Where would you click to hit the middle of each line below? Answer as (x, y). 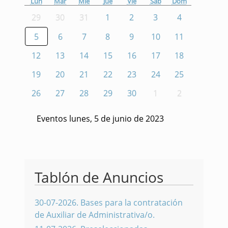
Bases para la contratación (132, 202)
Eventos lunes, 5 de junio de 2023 (100, 118)
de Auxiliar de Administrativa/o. (95, 215)
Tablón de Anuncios (99, 177)
